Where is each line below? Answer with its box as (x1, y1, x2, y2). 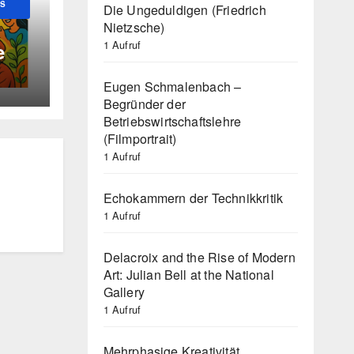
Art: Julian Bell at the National (103, 265, 274, 284)
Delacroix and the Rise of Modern (103, 247, 296, 266)
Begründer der (103, 94, 186, 113)
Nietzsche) (103, 17, 165, 36)
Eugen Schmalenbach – (103, 77, 242, 96)
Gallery (103, 282, 145, 301)
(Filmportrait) (103, 129, 177, 148)
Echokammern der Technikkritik (103, 188, 284, 207)
